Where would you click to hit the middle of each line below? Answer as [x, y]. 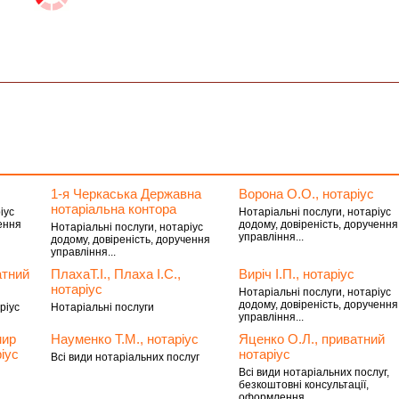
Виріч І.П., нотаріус [297, 274]
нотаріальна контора [113, 209]
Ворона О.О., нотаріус [307, 194]
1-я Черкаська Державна [126, 194]
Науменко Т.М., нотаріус [124, 339]
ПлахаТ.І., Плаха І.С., [115, 274]
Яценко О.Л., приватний [312, 339]
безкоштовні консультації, [304, 385]
